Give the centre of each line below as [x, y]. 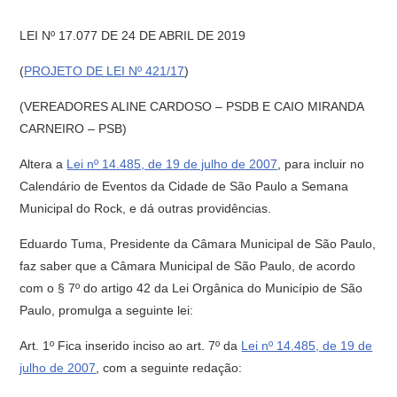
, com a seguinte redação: [169, 368]
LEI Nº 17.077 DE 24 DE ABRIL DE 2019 [133, 35]
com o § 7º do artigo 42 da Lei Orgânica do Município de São [191, 288]
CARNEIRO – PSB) [74, 128]
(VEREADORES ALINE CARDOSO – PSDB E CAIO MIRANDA [192, 106]
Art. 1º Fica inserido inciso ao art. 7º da [131, 346]
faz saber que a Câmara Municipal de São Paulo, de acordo [188, 266]
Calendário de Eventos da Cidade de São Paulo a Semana [184, 186]
